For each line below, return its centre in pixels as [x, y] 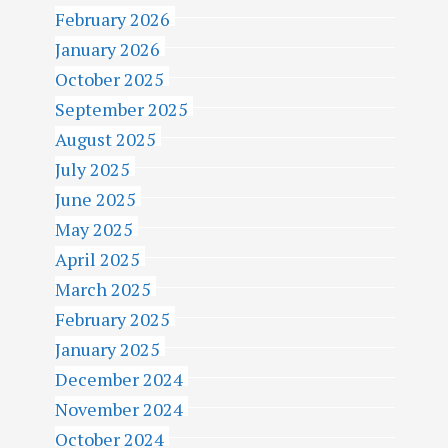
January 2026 [107, 49]
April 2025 [97, 259]
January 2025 [107, 349]
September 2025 [121, 109]
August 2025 [105, 139]
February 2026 [112, 19]
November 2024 [119, 409]
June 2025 [95, 199]
